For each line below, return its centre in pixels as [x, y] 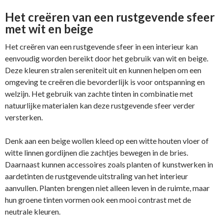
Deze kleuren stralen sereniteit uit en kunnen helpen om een [103, 70]
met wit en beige [49, 28]
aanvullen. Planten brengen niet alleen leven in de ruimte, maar [107, 188]
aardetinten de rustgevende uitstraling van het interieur [96, 176]
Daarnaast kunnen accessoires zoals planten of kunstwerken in [109, 164]
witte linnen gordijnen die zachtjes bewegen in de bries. [96, 152]
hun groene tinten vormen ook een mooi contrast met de [98, 199]
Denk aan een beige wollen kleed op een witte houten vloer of [107, 140]
